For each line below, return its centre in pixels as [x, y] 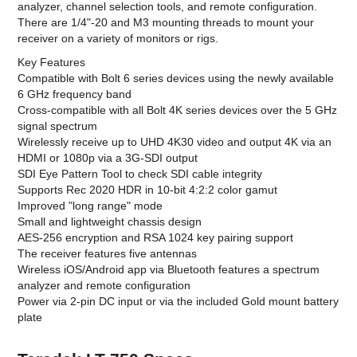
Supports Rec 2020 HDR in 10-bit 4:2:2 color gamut [148, 190]
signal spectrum [58, 126]
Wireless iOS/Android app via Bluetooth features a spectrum [169, 270]
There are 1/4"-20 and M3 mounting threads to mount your [166, 23]
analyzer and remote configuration [104, 286]
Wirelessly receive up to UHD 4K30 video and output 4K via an [175, 142]
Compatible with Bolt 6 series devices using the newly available [176, 78]
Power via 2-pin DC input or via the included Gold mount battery [178, 302]
